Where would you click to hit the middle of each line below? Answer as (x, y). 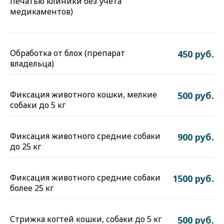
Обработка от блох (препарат (67, 53)
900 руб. (196, 137)
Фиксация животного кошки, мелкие (83, 94)
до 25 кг (25, 146)
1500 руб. (193, 178)
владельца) (32, 63)
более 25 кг (32, 188)
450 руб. (196, 54)
